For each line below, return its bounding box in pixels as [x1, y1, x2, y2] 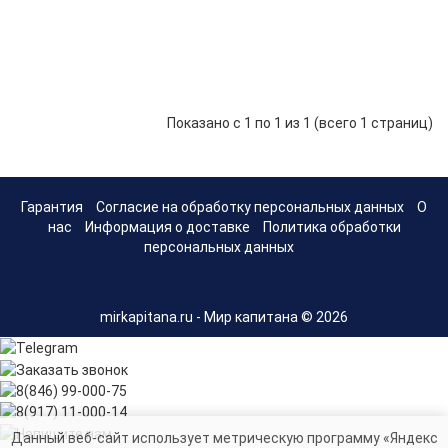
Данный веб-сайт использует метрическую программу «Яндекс [10, 430, 438, 446]
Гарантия [21, 199, 83, 216]
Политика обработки [262, 219, 401, 236]
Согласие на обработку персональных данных [96, 199, 404, 216]
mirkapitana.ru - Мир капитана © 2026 [100, 309, 348, 326]
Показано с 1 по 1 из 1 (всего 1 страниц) [167, 114, 433, 131]
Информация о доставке [84, 219, 250, 236]
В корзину [241, 52, 306, 68]
